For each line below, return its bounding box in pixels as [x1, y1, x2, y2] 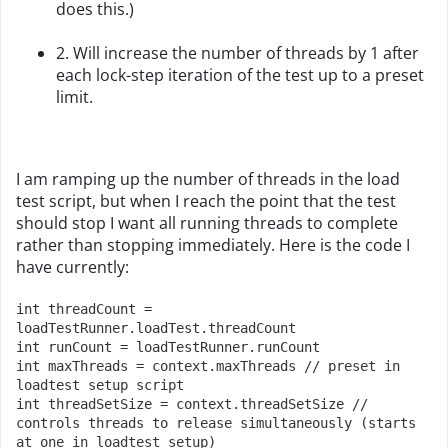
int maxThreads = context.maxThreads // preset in [16, 358, 400, 374]
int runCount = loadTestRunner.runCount [16, 339, 320, 355]
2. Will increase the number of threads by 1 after [56, 42, 419, 64]
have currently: [16, 256, 129, 278]
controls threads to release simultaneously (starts [16, 415, 416, 431]
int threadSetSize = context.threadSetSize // [16, 396, 368, 412]
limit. [56, 86, 93, 108]
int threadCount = [16, 301, 152, 317]
